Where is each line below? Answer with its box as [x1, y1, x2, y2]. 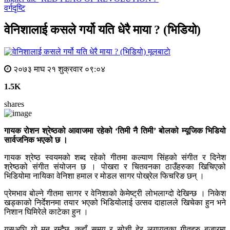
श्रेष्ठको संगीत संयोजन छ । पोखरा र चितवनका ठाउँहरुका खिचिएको [4, 162, 226, 171]
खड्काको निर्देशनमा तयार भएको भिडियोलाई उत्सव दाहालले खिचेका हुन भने [4, 198, 226, 207]
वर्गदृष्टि [4, 4, 25, 13]
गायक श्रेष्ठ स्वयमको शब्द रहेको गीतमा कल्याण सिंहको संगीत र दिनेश [4, 153, 226, 162]
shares [4, 100, 24, 109]
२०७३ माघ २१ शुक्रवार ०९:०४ [11, 65, 105, 74]
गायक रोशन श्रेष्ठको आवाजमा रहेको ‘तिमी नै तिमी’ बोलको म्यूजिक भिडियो [4, 126, 226, 136]
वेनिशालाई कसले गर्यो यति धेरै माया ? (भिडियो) [4, 23, 201, 37]
